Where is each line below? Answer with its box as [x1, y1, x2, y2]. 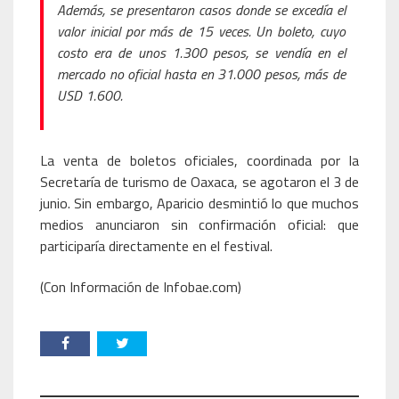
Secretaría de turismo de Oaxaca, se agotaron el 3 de [40, 170, 359, 192]
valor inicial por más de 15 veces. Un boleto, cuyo [57, 20, 346, 42]
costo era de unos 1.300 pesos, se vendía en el [57, 41, 346, 63]
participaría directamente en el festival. [40, 234, 273, 256]
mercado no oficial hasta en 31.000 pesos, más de [57, 62, 346, 85]
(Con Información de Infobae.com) [40, 275, 241, 297]
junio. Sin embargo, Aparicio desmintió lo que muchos [40, 191, 359, 214]
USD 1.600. [57, 84, 123, 106]
